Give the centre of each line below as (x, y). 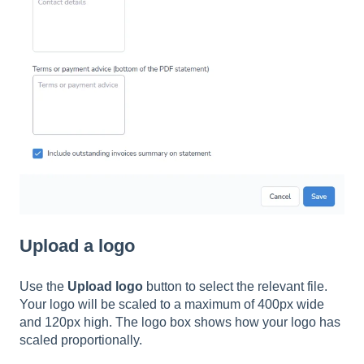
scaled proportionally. (81, 340)
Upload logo (105, 286)
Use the (43, 286)
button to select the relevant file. (235, 286)
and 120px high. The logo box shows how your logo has (180, 322)
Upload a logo (77, 246)
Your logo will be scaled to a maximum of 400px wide (172, 304)
